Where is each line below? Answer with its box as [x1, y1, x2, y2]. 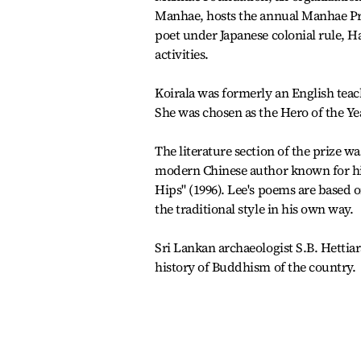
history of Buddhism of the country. [155, 258, 356, 276]
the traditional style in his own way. [155, 200, 354, 218]
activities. [155, 45, 209, 63]
